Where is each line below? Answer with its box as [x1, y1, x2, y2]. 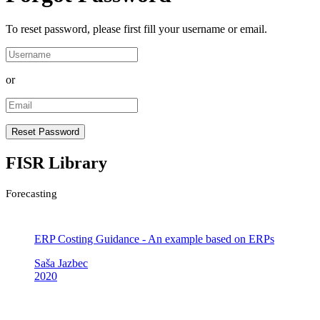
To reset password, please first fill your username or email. [6, 23, 267, 36]
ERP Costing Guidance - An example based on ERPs [34, 233, 274, 246]
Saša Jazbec [34, 257, 88, 270]
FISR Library [6, 154, 107, 173]
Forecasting [6, 188, 57, 200]
